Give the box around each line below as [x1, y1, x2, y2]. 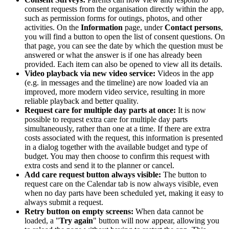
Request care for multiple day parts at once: [25, 106, 176, 115]
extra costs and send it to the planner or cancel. [25, 161, 174, 170]
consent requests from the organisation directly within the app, [25, 5, 224, 14]
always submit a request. [25, 198, 103, 207]
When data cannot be [133, 207, 203, 216]
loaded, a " [25, 216, 59, 225]
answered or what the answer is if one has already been [25, 51, 202, 60]
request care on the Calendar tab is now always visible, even [25, 179, 218, 189]
